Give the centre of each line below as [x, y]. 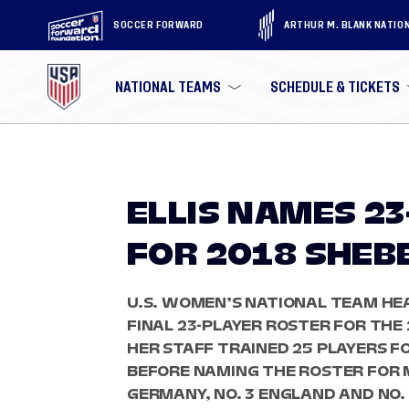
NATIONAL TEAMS [168, 87]
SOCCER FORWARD [158, 25]
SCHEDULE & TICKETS [336, 87]
